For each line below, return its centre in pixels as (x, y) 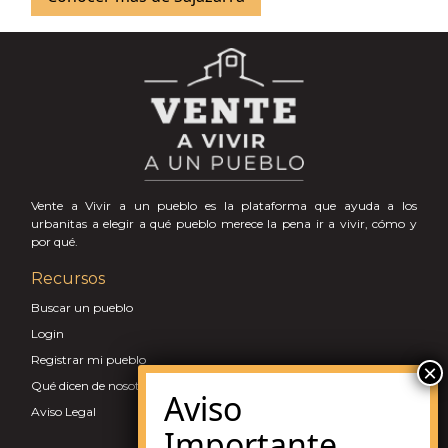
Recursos (68, 278)
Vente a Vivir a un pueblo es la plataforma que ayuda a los (224, 205)
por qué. (54, 241)
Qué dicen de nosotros (94, 385)
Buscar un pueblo (82, 307)
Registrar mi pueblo (88, 359)
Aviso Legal (63, 411)
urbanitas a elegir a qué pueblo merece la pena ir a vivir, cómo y (224, 223)
